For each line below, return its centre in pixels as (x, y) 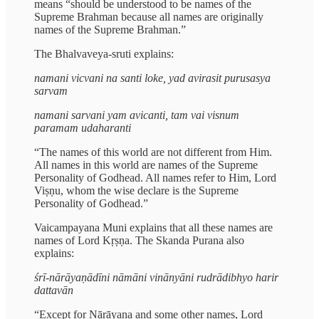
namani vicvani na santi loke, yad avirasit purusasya (152, 78)
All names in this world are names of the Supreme (146, 165)
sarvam (51, 91)
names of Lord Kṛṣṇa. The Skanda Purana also (139, 241)
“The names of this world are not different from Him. (153, 152)
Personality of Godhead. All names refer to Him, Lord (155, 178)
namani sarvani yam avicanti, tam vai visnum (137, 115)
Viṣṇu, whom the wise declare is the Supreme (136, 191)
